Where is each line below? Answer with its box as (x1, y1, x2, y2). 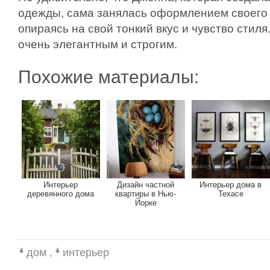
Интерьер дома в (199, 180, 262, 189)
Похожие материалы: (18, 67, 199, 87)
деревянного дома (27, 189, 95, 198)
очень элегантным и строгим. (18, 37, 177, 51)
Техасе (218, 189, 243, 198)
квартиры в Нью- (115, 189, 177, 198)
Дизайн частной (117, 180, 175, 189)
